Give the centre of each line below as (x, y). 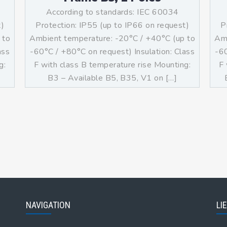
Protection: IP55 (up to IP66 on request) (112, 25)
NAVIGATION (48, 205)
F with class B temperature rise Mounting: (112, 65)
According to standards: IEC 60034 (112, 12)
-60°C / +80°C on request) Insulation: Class (112, 52)
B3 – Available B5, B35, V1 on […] (112, 78)
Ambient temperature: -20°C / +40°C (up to (112, 39)
